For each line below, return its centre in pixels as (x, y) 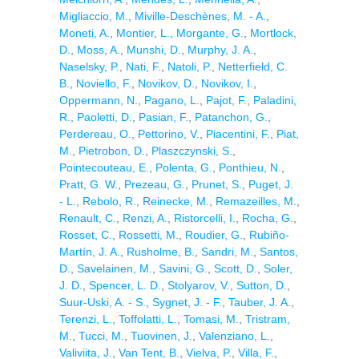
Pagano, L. (172, 100)
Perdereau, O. (95, 134)
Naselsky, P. (89, 67)
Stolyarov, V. (199, 285)
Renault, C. (88, 218)
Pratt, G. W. (89, 184)
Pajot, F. (226, 100)
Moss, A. (99, 50)
